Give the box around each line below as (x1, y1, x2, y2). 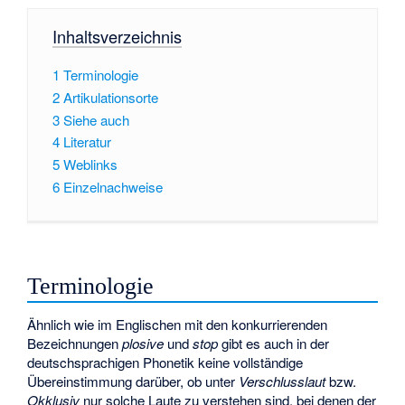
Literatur (62, 132, 111, 152)
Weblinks (62, 155, 118, 174)
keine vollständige (194, 353, 304, 372)
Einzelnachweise (62, 176, 163, 196)
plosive (122, 334, 165, 353)
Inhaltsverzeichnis (52, 24, 182, 48)
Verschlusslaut (239, 372, 326, 391)
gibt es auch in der (218, 334, 330, 353)
